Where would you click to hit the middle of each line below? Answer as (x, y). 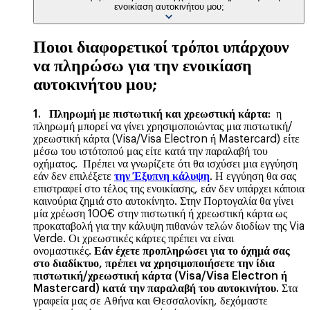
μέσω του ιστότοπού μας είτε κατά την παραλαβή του (151, 151)
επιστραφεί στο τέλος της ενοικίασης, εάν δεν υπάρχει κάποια (169, 189)
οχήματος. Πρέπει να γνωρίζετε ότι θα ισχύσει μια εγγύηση (165, 164)
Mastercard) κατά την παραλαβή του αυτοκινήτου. (156, 288)
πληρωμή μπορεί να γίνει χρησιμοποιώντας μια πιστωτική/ (163, 126)
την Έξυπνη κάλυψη (162, 176)
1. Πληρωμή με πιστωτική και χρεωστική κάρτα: (152, 114)
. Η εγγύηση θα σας (253, 176)
